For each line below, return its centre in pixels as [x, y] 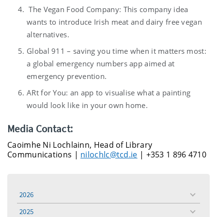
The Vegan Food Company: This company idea [108, 9]
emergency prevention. [67, 76]
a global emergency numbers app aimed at [101, 63]
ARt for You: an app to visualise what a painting [109, 93]
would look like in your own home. [87, 105]
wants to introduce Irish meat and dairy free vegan [114, 22]
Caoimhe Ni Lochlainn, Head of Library [80, 145]
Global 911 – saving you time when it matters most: [116, 51]
